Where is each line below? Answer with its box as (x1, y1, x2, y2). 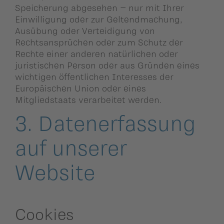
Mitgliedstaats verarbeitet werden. (15, 94, 162, 104)
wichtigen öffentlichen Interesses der (15, 71, 173, 81)
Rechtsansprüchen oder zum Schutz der (15, 36, 183, 47)
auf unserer (15, 135, 127, 159)
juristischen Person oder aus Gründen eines (15, 59, 199, 70)
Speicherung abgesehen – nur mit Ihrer (15, 2, 184, 12)
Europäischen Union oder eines (15, 82, 146, 93)
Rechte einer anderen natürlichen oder (15, 48, 178, 58)
